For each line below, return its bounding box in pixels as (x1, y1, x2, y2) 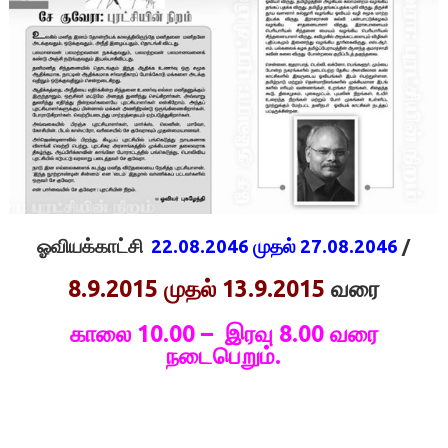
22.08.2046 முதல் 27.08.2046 (143, 236, 399, 258)
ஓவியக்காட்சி (37, 236, 144, 258)
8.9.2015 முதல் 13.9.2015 (68, 274, 326, 301)
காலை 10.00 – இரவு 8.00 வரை (69, 320, 378, 347)
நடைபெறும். (166, 342, 282, 369)
